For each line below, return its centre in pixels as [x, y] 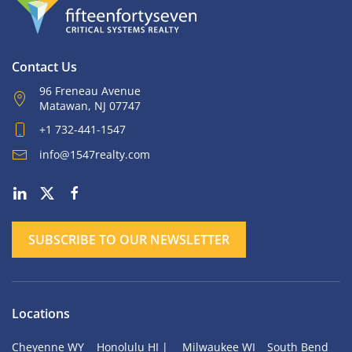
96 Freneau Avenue [90, 91]
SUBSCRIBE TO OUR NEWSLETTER [129, 239]
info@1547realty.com [95, 154]
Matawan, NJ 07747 [90, 106]
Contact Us [44, 67]
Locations [41, 313]
